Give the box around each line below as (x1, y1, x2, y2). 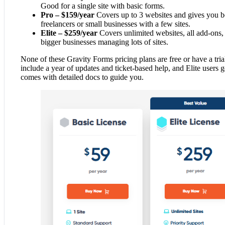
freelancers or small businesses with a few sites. (41, 19, 190, 28)
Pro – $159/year (41, 10, 94, 19)
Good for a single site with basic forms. (41, 1, 165, 10)
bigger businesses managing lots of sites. (41, 37, 168, 46)
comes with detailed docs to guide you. (21, 72, 144, 81)
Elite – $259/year (41, 28, 97, 37)
